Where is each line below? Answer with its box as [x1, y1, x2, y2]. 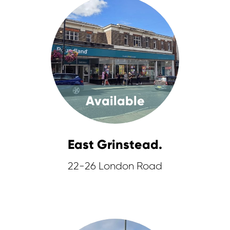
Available [85, 93, 145, 109]
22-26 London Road [67, 161, 162, 171]
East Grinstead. [67, 137, 162, 152]
